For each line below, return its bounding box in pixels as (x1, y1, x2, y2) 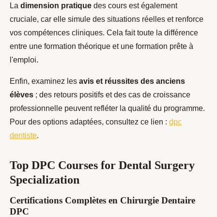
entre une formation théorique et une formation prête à (10, 42, 193, 51)
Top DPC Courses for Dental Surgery (10, 159, 195, 172)
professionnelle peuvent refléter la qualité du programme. (10, 104, 205, 113)
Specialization (10, 173, 79, 186)
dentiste (10, 131, 37, 140)
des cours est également (92, 1, 177, 10)
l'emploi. (10, 56, 38, 64)
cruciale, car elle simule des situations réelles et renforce (10, 15, 203, 24)
